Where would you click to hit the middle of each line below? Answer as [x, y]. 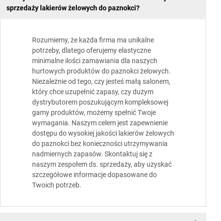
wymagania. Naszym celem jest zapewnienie [100, 123]
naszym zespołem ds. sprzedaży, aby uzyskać [102, 165]
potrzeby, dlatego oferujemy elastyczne [92, 51]
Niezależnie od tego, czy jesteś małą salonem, [101, 82]
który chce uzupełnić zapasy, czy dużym [93, 92]
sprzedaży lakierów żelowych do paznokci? [73, 8]
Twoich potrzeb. [57, 185]
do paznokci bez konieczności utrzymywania [100, 144]
